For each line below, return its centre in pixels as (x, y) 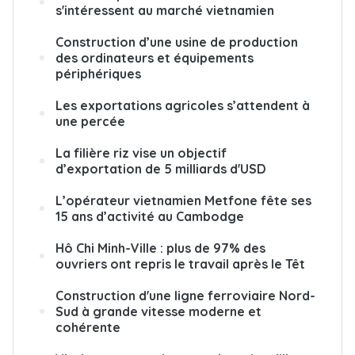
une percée (90, 121)
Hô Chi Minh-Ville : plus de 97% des (160, 248)
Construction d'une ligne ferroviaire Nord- (185, 295)
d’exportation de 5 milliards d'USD (161, 168)
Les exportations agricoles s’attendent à (183, 105)
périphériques (98, 73)
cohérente (88, 327)
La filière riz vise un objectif (141, 153)
